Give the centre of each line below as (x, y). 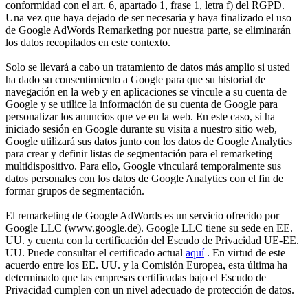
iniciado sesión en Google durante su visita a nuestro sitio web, (141, 129)
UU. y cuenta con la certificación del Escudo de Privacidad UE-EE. (152, 240)
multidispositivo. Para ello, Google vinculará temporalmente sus (143, 166)
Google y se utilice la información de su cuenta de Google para (142, 104)
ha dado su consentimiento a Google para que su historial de (135, 79)
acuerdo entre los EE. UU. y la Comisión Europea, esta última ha (146, 265)
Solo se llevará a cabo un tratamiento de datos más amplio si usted (148, 67)
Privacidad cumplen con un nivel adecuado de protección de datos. (150, 289)
